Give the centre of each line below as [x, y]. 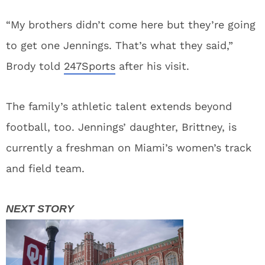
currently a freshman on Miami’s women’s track [129, 148]
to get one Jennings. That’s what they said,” [119, 45]
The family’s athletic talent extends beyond [119, 106]
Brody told [35, 66]
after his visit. [152, 66]
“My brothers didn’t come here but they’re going [131, 25]
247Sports [90, 66]
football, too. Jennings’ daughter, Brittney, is [121, 127]
